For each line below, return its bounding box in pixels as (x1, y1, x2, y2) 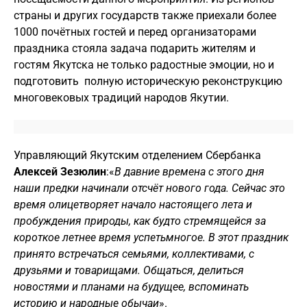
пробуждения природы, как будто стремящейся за (14, 214, 266, 228)
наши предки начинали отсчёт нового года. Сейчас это (14, 182, 285, 195)
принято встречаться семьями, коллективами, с (14, 247, 254, 260)
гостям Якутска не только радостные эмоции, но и (14, 58, 274, 71)
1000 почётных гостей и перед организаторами (14, 25, 256, 38)
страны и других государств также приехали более (14, 9, 276, 22)
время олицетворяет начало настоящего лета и (14, 198, 252, 211)
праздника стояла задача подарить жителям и (14, 42, 256, 55)
